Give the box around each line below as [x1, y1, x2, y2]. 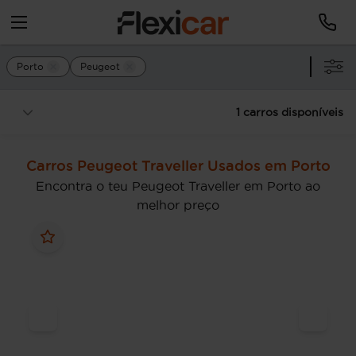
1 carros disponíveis [236, 106, 343, 118]
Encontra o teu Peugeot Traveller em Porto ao [36, 179, 320, 193]
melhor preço [137, 198, 219, 212]
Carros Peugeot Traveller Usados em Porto [25, 157, 331, 173]
